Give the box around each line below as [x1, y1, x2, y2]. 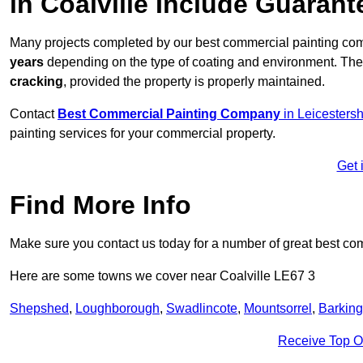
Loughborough [75, 301, 160, 316]
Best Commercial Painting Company [58, 107, 280, 122]
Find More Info [10, 190, 191, 220]
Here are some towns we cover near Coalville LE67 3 [10, 269, 315, 284]
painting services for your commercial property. [10, 126, 275, 141]
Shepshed [10, 301, 69, 316]
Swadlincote [166, 301, 237, 316]
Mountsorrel [244, 301, 312, 316]
